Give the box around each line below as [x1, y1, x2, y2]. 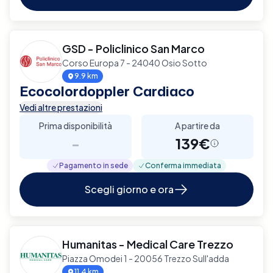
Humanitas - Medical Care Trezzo [62, 236, 233, 251]
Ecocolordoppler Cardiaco [19, 81, 194, 101]
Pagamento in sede [59, 160, 128, 170]
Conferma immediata [145, 160, 221, 170]
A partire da [175, 119, 220, 131]
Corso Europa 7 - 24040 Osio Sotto [62, 57, 207, 68]
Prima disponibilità [39, 119, 112, 131]
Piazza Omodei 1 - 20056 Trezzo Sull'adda [62, 252, 229, 264]
